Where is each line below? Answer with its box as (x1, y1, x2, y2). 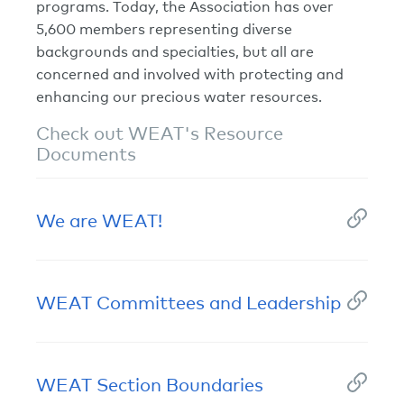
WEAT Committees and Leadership (36, 289, 341, 314)
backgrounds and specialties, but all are (36, 41, 314, 61)
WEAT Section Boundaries (36, 371, 263, 396)
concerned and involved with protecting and (36, 63, 344, 84)
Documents (36, 141, 136, 166)
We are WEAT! (36, 207, 162, 232)
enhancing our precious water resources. (36, 86, 322, 106)
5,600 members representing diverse (36, 18, 292, 39)
